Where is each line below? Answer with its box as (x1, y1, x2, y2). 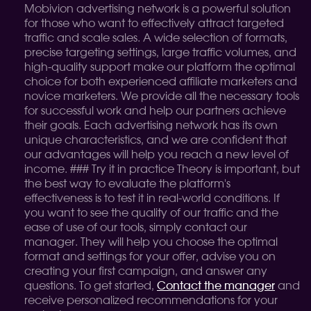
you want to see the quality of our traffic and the (24, 208, 278, 219)
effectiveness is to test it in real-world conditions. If (24, 193, 280, 204)
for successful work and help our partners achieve (24, 106, 286, 117)
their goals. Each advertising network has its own (24, 120, 278, 131)
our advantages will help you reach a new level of (24, 149, 289, 160)
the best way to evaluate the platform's (24, 178, 230, 190)
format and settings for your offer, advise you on (24, 251, 276, 262)
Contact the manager (157, 280, 275, 292)
